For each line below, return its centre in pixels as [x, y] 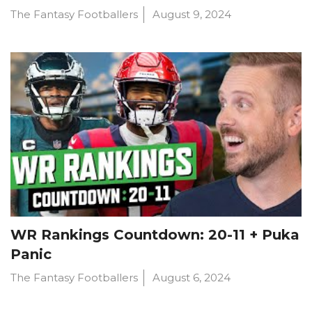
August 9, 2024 [192, 15]
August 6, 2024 [192, 277]
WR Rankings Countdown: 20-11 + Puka [155, 234]
